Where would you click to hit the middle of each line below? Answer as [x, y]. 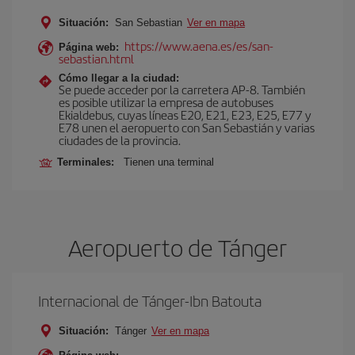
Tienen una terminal [169, 162]
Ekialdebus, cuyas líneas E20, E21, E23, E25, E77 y [185, 115]
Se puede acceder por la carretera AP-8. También [182, 89]
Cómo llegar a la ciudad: [119, 78]
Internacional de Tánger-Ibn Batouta [150, 301]
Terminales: [89, 162]
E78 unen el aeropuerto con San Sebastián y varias [187, 127]
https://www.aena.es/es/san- [199, 46]
